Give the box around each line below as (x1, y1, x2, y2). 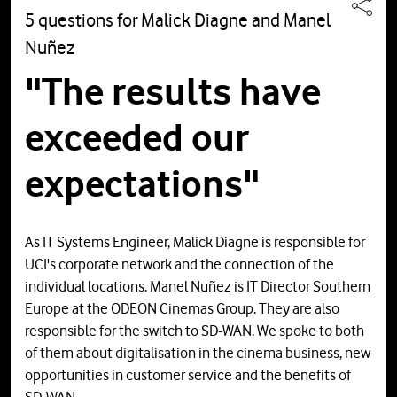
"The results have (25, 68, 321, 115)
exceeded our (25, 114, 249, 161)
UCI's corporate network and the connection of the (25, 255, 334, 274)
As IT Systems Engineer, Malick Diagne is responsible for (25, 233, 365, 252)
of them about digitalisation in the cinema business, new (25, 344, 370, 362)
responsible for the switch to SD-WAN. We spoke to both (25, 322, 364, 340)
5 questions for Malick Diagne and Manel (25, 9, 331, 32)
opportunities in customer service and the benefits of (25, 366, 351, 385)
